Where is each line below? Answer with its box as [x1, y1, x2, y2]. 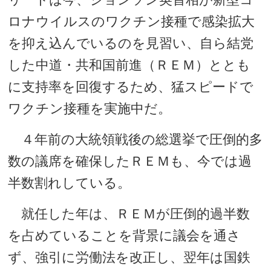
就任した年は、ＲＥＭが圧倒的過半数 [8, 206, 250, 221]
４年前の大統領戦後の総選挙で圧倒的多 [8, 132, 263, 147]
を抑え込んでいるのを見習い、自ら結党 [8, 36, 254, 51]
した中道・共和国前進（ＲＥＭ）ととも [8, 57, 251, 73]
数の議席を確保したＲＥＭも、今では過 [8, 154, 252, 169]
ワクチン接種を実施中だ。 [8, 101, 172, 116]
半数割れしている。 [8, 175, 131, 191]
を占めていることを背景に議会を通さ [8, 228, 241, 243]
